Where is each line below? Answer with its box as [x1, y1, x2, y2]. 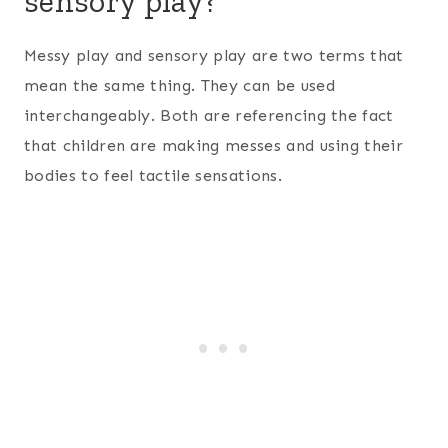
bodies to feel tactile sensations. [24, 165, 282, 185]
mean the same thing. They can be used [24, 75, 335, 95]
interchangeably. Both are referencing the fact [24, 105, 394, 125]
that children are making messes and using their [24, 135, 404, 155]
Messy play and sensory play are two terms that [24, 45, 404, 65]
